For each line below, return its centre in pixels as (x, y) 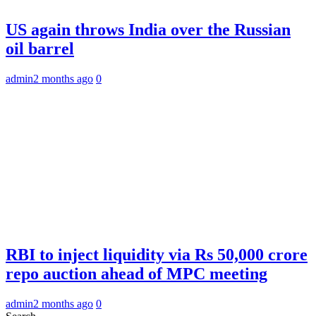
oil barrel (40, 48)
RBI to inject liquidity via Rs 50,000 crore (157, 254)
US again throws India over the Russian (148, 29)
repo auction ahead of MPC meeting (136, 273)
